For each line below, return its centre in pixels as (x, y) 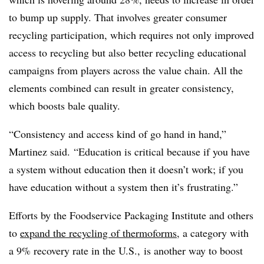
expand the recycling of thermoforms (98, 233)
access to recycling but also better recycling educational (128, 52)
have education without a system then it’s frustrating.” (123, 187)
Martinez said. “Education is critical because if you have (129, 151)
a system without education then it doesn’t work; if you (126, 169)
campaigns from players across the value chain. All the (126, 70)
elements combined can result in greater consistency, (121, 88)
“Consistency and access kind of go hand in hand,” (118, 134)
